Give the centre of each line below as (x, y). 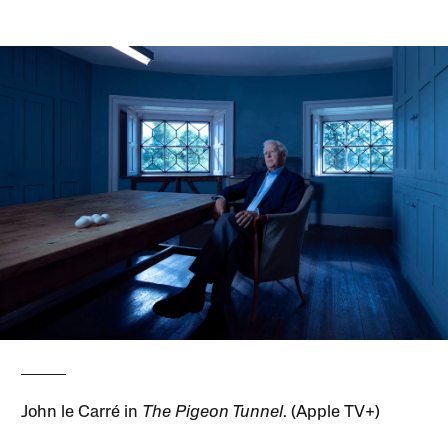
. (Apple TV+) (332, 413)
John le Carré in (82, 413)
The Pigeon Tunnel (213, 413)
